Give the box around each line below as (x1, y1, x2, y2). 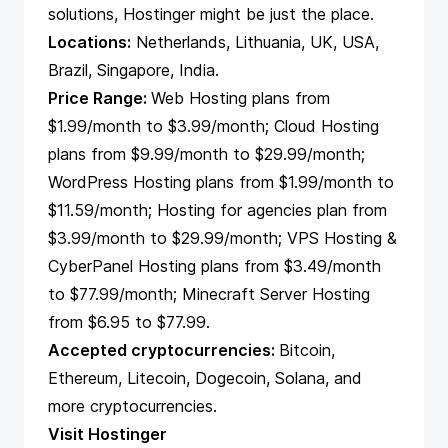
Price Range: (48, 88, 151, 109)
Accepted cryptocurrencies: (48, 340, 279, 361)
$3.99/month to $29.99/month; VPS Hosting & (48, 228, 397, 249)
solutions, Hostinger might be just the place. (48, 4, 374, 25)
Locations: (48, 32, 131, 53)
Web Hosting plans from (151, 88, 330, 109)
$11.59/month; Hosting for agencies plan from (48, 200, 387, 221)
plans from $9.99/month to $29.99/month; (48, 144, 365, 165)
